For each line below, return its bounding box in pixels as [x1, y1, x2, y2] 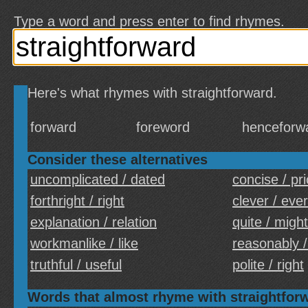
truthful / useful [30, 257, 122, 272]
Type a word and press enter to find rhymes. [14, 14, 285, 29]
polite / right [232, 257, 304, 272]
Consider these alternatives [27, 152, 208, 167]
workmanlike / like [30, 236, 138, 251]
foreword [136, 120, 190, 135]
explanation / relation [30, 214, 157, 230]
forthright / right [30, 193, 124, 208]
